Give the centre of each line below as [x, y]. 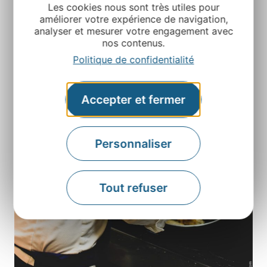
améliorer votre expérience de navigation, [133, 19]
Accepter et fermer [133, 100]
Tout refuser [133, 188]
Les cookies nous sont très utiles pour [133, 7]
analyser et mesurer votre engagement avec [133, 31]
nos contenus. [133, 43]
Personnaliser [133, 144]
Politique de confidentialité [133, 60]
